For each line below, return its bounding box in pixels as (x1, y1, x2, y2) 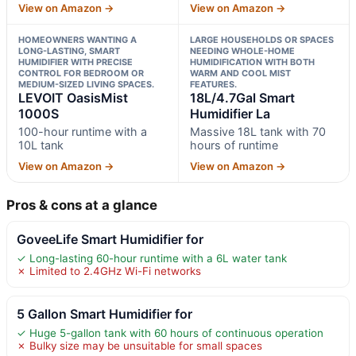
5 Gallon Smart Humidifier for (17, 305, 192, 322)
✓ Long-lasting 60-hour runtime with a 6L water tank (17, 251, 287, 265)
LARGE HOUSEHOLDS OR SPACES (189, 33, 334, 45)
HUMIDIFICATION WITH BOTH (189, 56, 315, 68)
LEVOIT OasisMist (18, 89, 128, 106)
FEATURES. (189, 78, 237, 90)
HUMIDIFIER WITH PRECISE (18, 56, 133, 68)
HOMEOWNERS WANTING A (18, 33, 137, 45)
